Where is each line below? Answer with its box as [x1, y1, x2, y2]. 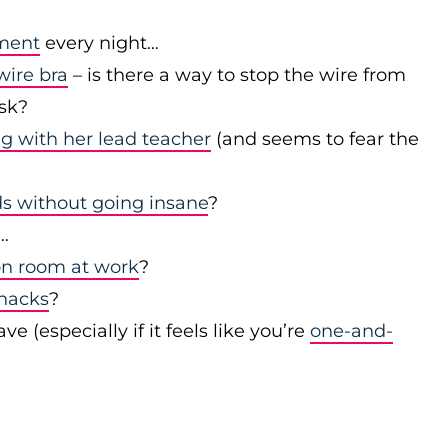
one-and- [310, 320, 393, 342]
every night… [40, 32, 159, 54]
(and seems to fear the [211, 128, 419, 150]
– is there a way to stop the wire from [68, 64, 406, 86]
